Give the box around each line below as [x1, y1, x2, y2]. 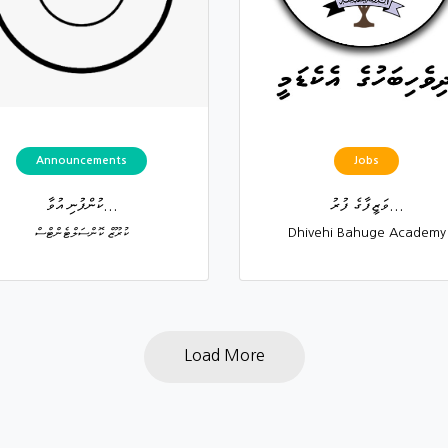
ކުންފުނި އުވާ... [102, 196, 118, 213]
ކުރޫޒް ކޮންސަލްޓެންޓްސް [34, 226, 129, 240]
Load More [183, 347, 265, 364]
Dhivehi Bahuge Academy [287, 226, 446, 240]
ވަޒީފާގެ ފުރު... [388, 196, 404, 213]
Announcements [36, 155, 127, 167]
